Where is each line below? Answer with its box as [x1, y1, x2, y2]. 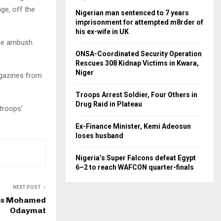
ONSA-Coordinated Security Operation [75, 50, 202, 58]
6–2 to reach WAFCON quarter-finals [75, 163, 194, 171]
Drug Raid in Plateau [75, 100, 142, 108]
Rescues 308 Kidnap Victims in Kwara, [75, 59, 199, 67]
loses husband [75, 132, 123, 140]
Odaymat [10, 205, 46, 215]
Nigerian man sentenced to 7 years [75, 9, 189, 17]
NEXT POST [13, 184, 41, 190]
